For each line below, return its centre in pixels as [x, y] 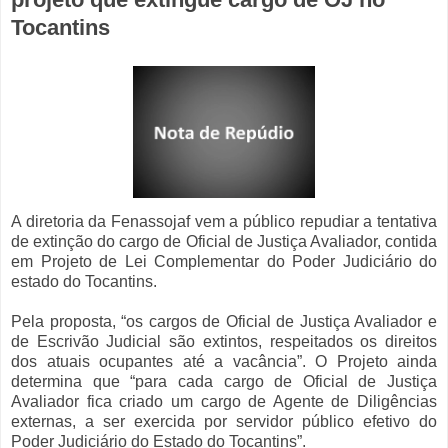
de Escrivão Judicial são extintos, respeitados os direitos [224, 341]
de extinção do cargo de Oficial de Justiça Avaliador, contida [224, 241]
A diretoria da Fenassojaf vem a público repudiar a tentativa [224, 221]
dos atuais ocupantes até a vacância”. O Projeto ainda [224, 361]
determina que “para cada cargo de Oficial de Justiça [224, 381]
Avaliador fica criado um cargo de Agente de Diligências [224, 401]
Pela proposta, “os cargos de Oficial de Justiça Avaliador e [224, 321]
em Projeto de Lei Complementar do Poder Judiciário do [224, 261]
